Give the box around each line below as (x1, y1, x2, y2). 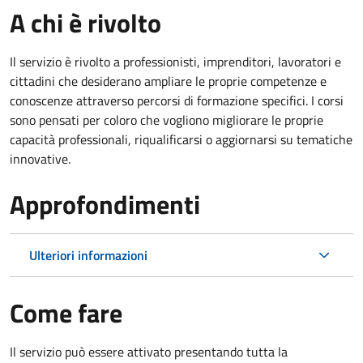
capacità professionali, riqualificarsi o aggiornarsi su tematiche (10, 129, 352, 149)
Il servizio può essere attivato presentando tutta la (10, 341, 288, 361)
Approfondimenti (10, 184, 200, 224)
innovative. (10, 148, 70, 169)
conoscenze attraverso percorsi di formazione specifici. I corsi (10, 90, 344, 110)
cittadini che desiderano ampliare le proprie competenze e (10, 70, 327, 91)
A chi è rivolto (10, 2, 161, 42)
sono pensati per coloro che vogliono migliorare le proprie (10, 109, 323, 130)
